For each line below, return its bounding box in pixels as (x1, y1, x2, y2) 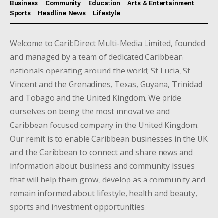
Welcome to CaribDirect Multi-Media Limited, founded (10, 37, 205, 49)
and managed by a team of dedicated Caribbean (10, 51, 183, 62)
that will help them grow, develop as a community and (10, 174, 205, 185)
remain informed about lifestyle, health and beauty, (10, 187, 197, 199)
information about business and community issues (10, 160, 195, 171)
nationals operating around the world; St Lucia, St (10, 65, 190, 76)
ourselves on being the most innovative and (10, 106, 170, 117)
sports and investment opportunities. (10, 201, 146, 212)
